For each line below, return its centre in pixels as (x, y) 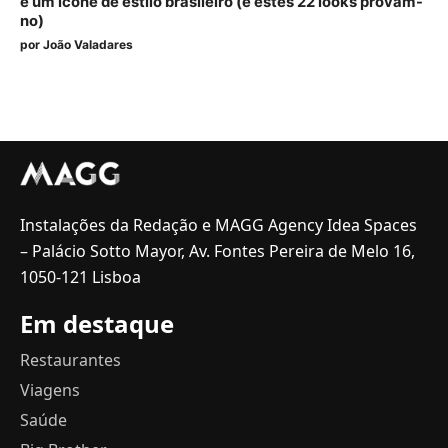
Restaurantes (70, 359)
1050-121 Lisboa (80, 276)
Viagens (50, 389)
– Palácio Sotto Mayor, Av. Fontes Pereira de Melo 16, (217, 250)
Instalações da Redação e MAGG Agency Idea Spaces (218, 224)
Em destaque (97, 323)
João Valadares (88, 44)
